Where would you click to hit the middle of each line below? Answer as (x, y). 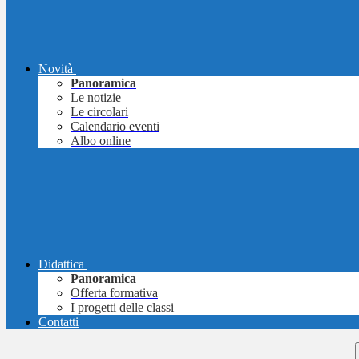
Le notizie (96, 98)
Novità (56, 69)
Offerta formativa (114, 293)
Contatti (58, 322)
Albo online (101, 141)
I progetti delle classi (122, 308)
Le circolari (99, 112)
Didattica (61, 264)
